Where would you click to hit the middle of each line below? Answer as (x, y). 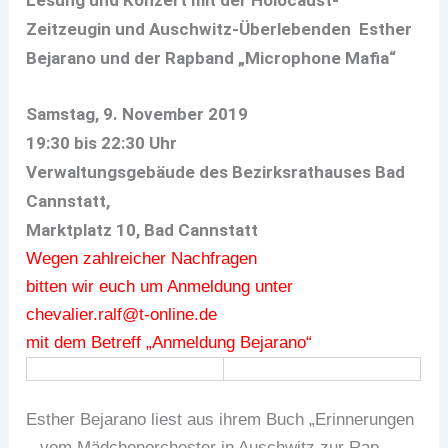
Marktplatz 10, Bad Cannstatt (142, 229)
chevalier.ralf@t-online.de (122, 314)
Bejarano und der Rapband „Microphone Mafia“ (211, 57)
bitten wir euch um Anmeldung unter (160, 286)
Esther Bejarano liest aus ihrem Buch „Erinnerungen (220, 420)
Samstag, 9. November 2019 (139, 113)
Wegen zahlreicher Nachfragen (144, 258)
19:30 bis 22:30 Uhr (102, 142)
